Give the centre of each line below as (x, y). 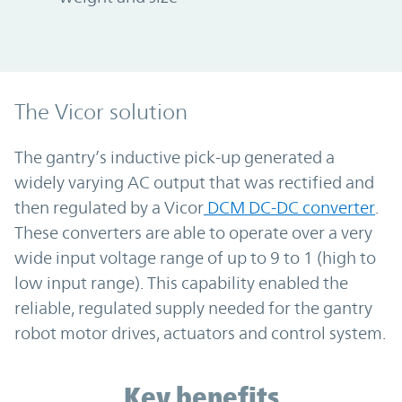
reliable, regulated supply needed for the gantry (193, 307)
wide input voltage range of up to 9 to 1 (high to (195, 257)
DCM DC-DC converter (289, 207)
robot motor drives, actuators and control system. (200, 332)
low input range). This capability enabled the (181, 282)
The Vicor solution (101, 112)
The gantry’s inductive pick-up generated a (175, 157)
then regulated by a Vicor (109, 207)
